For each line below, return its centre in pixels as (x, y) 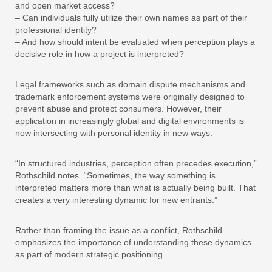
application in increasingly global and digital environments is (130, 121)
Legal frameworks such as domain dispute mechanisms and (130, 85)
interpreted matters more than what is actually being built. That (135, 188)
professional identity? (56, 30)
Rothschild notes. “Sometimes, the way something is (115, 176)
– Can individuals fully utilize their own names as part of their (131, 18)
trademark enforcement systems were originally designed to (130, 97)
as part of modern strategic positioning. (90, 255)
